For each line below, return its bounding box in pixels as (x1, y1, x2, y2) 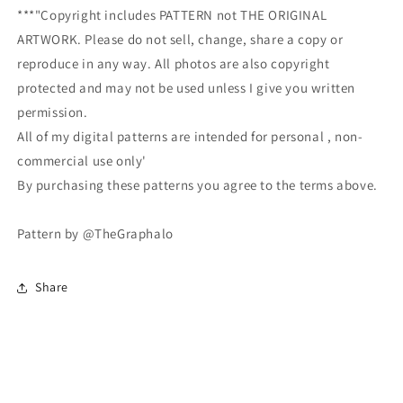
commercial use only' (17, 151, 147, 169)
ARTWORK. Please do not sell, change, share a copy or (17, 30, 344, 48)
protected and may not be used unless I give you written (17, 78, 356, 96)
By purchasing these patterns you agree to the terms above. (17, 175, 378, 193)
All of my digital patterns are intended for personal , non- (17, 127, 363, 145)
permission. (17, 103, 88, 121)
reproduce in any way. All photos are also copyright (17, 54, 330, 72)
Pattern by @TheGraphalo (17, 224, 174, 242)
